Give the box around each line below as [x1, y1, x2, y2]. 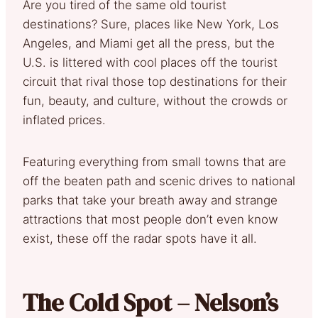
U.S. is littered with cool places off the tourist [23, 55, 278, 70]
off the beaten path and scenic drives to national [23, 173, 295, 188]
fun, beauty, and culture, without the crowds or [23, 93, 287, 108]
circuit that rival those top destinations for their [23, 74, 287, 89]
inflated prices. [23, 112, 106, 127]
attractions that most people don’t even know [23, 212, 278, 226]
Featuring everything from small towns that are [23, 154, 286, 169]
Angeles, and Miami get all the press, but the [23, 35, 275, 50]
